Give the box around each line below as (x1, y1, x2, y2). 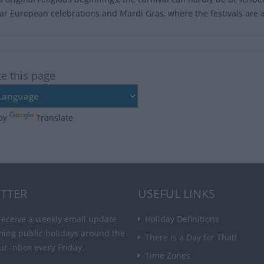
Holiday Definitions (145, 213, 219, 225)
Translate (36, 112, 73, 124)
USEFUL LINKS (138, 186, 215, 202)
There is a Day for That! (145, 232, 237, 243)
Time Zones (145, 250, 190, 262)
